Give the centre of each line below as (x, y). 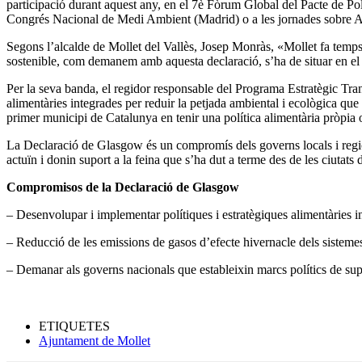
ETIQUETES (74, 326)
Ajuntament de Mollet (95, 340)
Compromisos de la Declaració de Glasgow (123, 187)
